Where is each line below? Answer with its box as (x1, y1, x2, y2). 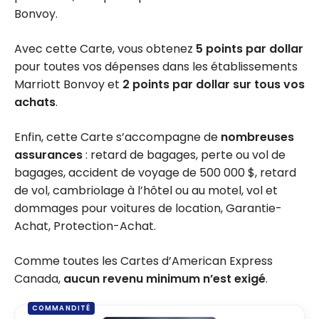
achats (14, 93, 56, 110)
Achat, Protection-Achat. (14, 217, 156, 234)
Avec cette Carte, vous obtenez (14, 40, 196, 57)
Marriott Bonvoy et (14, 75, 122, 93)
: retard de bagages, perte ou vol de (85, 146, 286, 163)
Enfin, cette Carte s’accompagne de (14, 128, 221, 145)
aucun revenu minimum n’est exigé (63, 270, 266, 287)
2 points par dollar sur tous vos (122, 75, 305, 93)
